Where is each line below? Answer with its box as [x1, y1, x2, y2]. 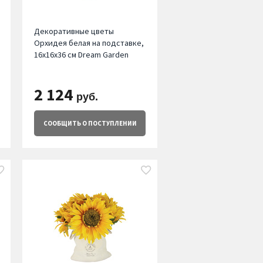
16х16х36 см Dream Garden [33, 49, 129, 60]
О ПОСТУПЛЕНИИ [80, 119, 137, 128]
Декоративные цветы [33, 26, 114, 37]
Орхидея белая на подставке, [33, 38, 144, 49]
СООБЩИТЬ [43, 119, 81, 128]
